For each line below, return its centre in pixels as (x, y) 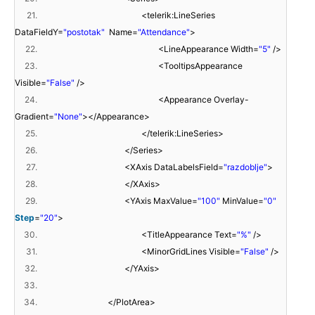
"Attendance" (164, 32)
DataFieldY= (39, 32)
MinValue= (243, 201)
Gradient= (34, 117)
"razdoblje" (245, 167)
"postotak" (84, 32)
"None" (68, 117)
